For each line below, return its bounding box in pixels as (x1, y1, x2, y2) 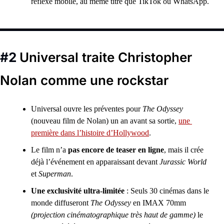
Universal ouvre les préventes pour (31, 104, 142, 113)
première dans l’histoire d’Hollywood (31, 128, 149, 137)
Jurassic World (159, 157, 206, 166)
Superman (38, 169, 71, 178)
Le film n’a (31, 145, 68, 154)
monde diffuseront (31, 198, 90, 207)
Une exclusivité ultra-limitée (31, 186, 124, 195)
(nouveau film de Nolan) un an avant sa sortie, (31, 116, 178, 125)
